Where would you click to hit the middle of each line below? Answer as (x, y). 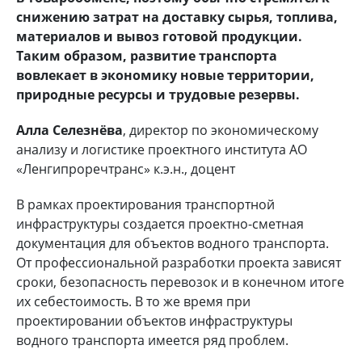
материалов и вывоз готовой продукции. (159, 36)
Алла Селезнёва (69, 130)
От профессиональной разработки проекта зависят (179, 262)
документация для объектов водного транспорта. (173, 243)
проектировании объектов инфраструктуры (154, 320)
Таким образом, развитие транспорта (147, 55)
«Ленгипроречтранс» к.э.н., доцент (126, 168)
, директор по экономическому (221, 130)
